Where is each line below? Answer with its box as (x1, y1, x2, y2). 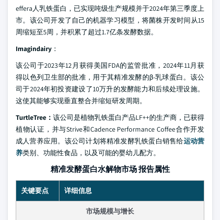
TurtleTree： (16, 113, 53, 122)
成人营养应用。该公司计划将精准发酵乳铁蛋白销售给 (16, 137, 184, 145)
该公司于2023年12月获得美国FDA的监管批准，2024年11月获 (16, 61, 204, 70)
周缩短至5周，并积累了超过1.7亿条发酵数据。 (16, 27, 158, 36)
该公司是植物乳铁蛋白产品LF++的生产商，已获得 (53, 113, 204, 122)
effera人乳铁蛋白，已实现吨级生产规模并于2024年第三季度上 (16, 4, 204, 13)
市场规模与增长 (86, 207, 134, 216)
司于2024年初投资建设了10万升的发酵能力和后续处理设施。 (16, 84, 204, 93)
